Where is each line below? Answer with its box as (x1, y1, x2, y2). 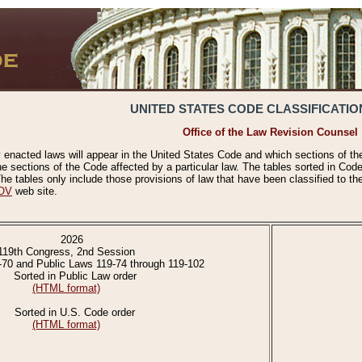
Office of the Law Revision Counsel (183, 126, 358, 139)
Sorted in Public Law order (6, 270, 137, 283)
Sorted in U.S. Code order (8, 306, 135, 319)
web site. (12, 185, 57, 198)
